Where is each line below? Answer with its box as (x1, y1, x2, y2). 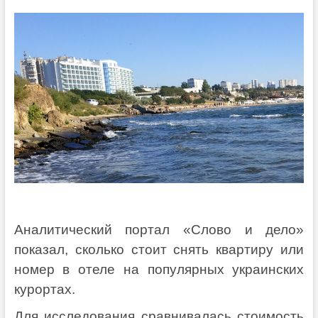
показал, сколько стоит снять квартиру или (13, 241, 305, 257)
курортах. (13, 281, 75, 297)
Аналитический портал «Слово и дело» (13, 221, 305, 237)
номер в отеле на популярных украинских (13, 261, 305, 277)
